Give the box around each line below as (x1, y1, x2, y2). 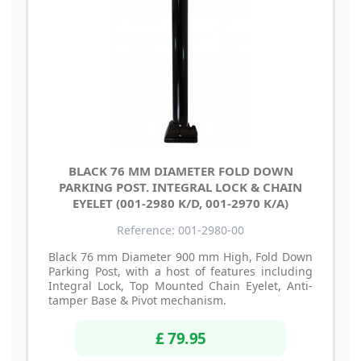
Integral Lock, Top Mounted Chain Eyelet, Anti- (48, 277, 313, 293)
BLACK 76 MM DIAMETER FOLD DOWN (68, 162, 293, 179)
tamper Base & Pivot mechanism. (48, 292, 226, 308)
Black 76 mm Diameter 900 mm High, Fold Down (48, 248, 313, 264)
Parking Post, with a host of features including (48, 263, 313, 279)
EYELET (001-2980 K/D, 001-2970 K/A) (73, 194, 288, 211)
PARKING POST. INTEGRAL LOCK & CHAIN (59, 178, 302, 195)
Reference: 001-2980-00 (117, 222, 244, 238)
